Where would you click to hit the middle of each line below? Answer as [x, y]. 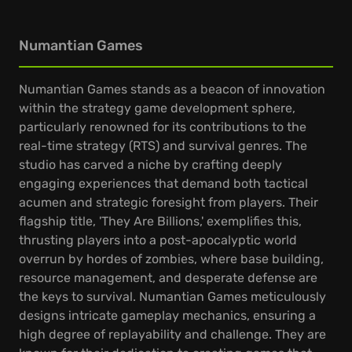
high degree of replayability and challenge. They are [172, 334]
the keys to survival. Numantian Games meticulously [172, 297]
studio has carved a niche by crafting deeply [150, 165]
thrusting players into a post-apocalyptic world [158, 240]
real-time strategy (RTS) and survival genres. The [163, 146]
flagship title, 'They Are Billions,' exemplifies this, [160, 221]
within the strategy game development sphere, [157, 108]
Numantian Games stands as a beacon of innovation [172, 89]
